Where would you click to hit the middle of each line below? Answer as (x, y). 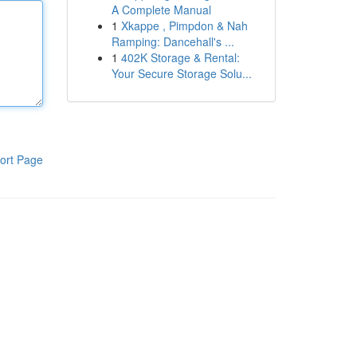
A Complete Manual (161, 10)
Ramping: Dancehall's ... (173, 41)
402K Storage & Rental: (180, 57)
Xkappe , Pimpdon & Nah (184, 25)
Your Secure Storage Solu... (181, 73)
